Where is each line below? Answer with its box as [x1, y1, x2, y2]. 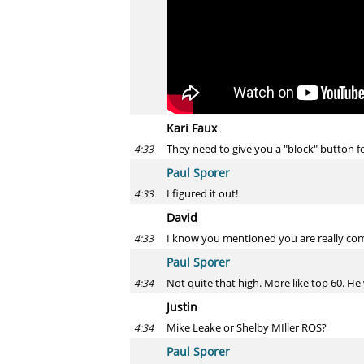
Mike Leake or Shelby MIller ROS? [167, 320, 327, 335]
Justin [167, 299, 197, 314]
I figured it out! [167, 186, 238, 201]
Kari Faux [167, 120, 217, 136]
